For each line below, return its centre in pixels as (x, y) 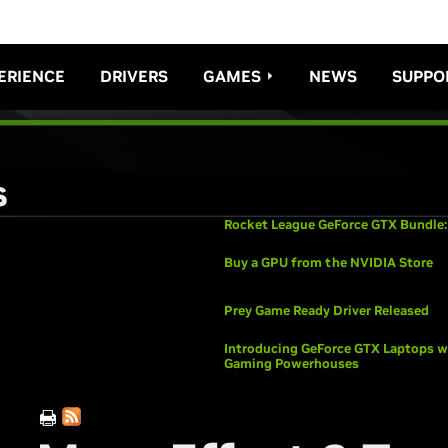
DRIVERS (133, 76)
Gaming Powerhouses (291, 363)
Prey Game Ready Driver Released (326, 310)
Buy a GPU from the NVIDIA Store (328, 262)
